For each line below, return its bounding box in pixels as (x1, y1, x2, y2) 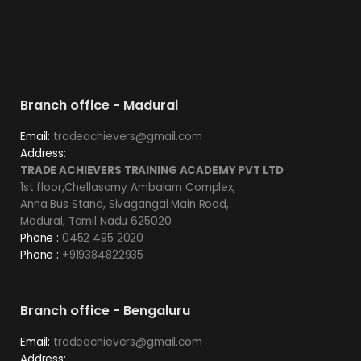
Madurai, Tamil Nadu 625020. (20, 213, 174, 229)
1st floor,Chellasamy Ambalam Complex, (20, 179, 235, 195)
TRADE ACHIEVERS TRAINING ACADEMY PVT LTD (20, 162, 284, 178)
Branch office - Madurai (20, 95, 178, 114)
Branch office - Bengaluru (20, 301, 190, 321)
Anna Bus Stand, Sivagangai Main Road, (20, 196, 229, 212)
